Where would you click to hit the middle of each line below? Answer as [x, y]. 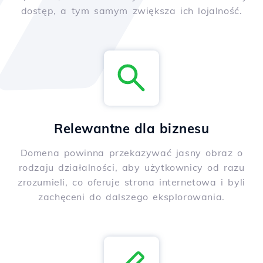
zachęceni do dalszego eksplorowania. [131, 197]
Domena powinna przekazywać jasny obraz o [131, 153]
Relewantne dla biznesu [131, 129]
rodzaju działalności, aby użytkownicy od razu [131, 168]
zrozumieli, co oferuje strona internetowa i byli [131, 182]
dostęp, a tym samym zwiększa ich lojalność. [131, 11]
